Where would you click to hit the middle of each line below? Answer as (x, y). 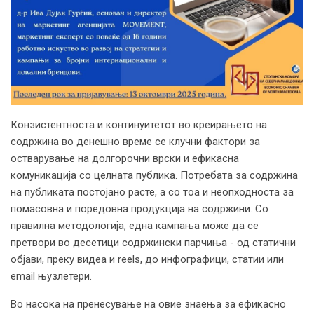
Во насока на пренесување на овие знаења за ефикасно (148, 305)
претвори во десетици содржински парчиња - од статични (153, 243)
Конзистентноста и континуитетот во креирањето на (139, 125)
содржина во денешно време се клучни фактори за (135, 142)
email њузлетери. (65, 277)
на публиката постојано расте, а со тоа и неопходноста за (152, 192)
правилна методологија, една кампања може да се (135, 226)
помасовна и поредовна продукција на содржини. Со (139, 209)
